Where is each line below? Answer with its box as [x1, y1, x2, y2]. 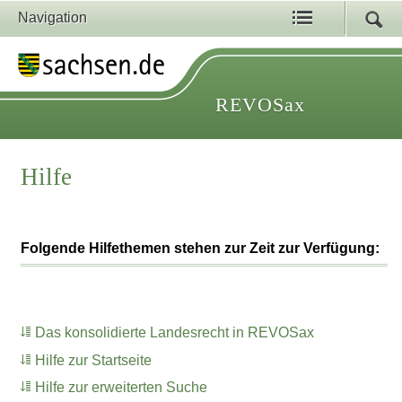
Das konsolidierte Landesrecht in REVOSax [35, 324, 315, 340]
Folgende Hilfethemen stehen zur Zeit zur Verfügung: [21, 240, 380, 257]
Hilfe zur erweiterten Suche [35, 380, 208, 396]
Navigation [18, 10, 87, 25]
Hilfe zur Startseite [35, 352, 153, 368]
